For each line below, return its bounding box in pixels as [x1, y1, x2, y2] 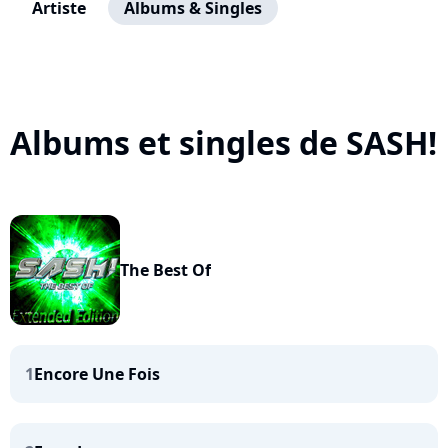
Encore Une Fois [34, 363, 160, 385]
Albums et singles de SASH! [10, 121, 437, 164]
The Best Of [120, 259, 211, 281]
